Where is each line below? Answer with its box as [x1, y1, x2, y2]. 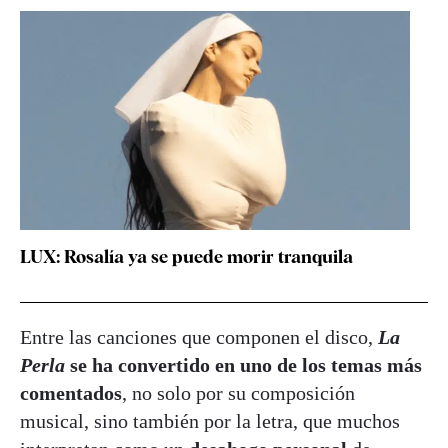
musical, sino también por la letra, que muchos [20, 409, 400, 432]
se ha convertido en [65, 353, 235, 376]
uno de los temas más [240, 353, 422, 376]
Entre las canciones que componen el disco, [20, 325, 378, 348]
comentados [20, 381, 122, 404]
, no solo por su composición [122, 381, 355, 404]
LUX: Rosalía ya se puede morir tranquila [20, 245, 353, 267]
